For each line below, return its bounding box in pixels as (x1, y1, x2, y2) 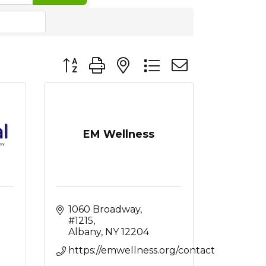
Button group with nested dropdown (56, 55, 236, 66)
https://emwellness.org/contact (68, 245, 215, 256)
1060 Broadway (68, 204, 140, 215)
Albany (68, 226, 101, 237)
